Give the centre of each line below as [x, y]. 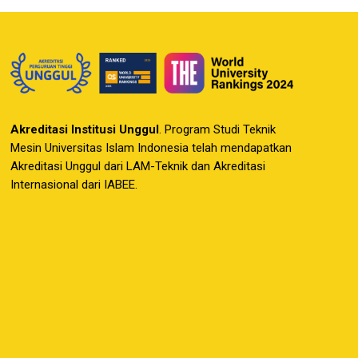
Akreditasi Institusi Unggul [85, 130]
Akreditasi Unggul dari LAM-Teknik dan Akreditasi [138, 167]
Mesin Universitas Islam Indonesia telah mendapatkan [151, 148]
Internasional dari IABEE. [74, 185]
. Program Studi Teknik [218, 130]
